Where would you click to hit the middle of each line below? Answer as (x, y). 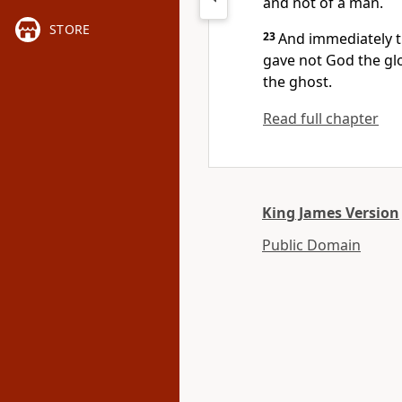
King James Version (331, 213)
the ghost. (297, 82)
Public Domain (311, 245)
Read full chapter (321, 118)
